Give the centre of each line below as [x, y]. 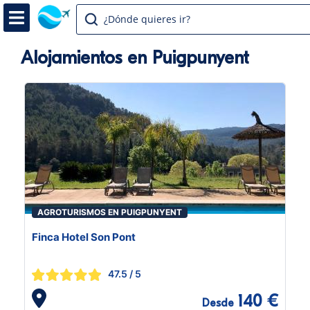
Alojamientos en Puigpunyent [135, 58]
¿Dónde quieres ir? [147, 19]
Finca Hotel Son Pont [84, 237]
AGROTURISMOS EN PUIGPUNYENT [110, 212]
